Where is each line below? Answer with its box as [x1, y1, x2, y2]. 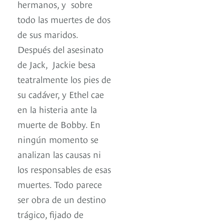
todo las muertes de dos [17, 12, 110, 25]
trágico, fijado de [17, 207, 83, 220]
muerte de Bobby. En [17, 117, 100, 130]
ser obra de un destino [17, 192, 106, 205]
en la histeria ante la [17, 102, 97, 115]
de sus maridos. [17, 27, 78, 40]
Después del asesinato [17, 42, 103, 55]
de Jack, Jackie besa [17, 57, 95, 70]
